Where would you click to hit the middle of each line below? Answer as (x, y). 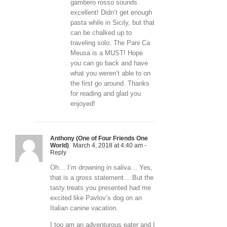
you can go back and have (109, 63)
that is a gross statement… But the (102, 178)
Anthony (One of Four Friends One (99, 139)
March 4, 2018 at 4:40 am (107, 146)
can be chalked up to (101, 33)
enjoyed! (83, 104)
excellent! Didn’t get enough (111, 13)
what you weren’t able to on (110, 73)
